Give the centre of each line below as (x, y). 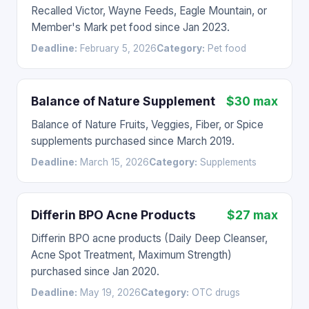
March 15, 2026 (113, 162)
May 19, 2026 (109, 292)
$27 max (252, 215)
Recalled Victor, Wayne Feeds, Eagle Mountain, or (149, 11)
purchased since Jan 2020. (95, 271)
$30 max (252, 101)
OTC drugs (215, 292)
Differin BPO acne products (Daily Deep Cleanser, (149, 238)
